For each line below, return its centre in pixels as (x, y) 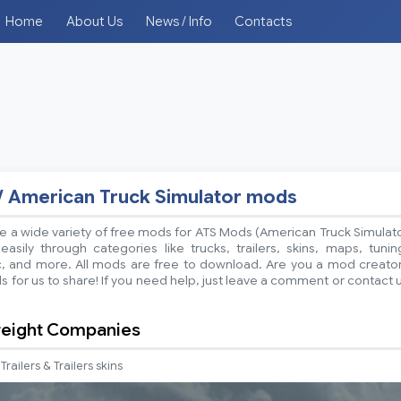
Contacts (264, 21)
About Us (94, 21)
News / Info (179, 21)
